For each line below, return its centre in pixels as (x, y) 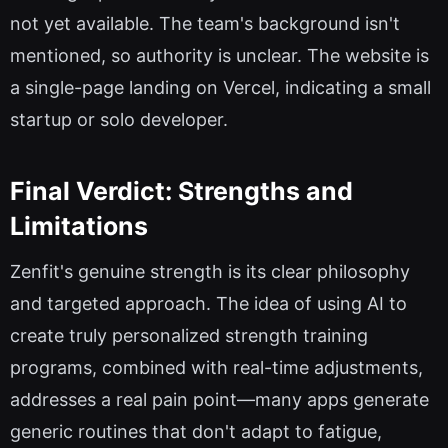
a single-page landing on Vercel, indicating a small (220, 88)
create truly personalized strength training (189, 336)
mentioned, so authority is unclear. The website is (219, 56)
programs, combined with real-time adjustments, (216, 368)
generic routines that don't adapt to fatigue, (196, 432)
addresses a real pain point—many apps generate (219, 400)
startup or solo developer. (119, 120)
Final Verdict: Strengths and (181, 190)
